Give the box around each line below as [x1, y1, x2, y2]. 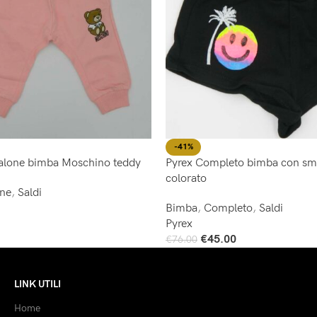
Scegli [166, 246, 192, 259]
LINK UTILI [13, 278, 61, 291]
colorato [166, 172, 207, 185]
